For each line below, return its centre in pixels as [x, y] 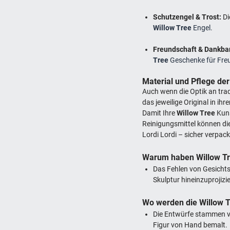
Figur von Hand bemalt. [190, 225]
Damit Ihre [160, 113]
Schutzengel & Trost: [187, 17]
